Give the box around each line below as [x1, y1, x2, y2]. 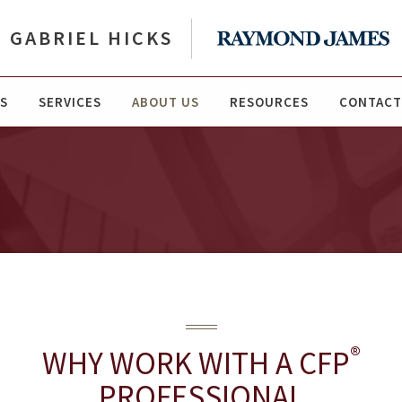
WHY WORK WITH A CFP [41, 344, 350, 383]
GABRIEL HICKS [9, 25, 173, 50]
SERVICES [38, 93, 101, 110]
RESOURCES [229, 93, 309, 110]
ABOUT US [131, 93, 199, 110]
